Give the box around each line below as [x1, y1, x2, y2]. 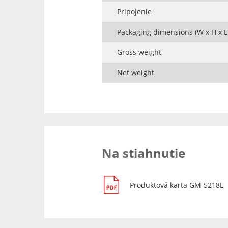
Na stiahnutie [101, 145, 185, 162]
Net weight [117, 68, 154, 78]
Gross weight [117, 47, 161, 58]
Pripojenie [117, 7, 152, 17]
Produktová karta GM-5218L [129, 180, 223, 190]
